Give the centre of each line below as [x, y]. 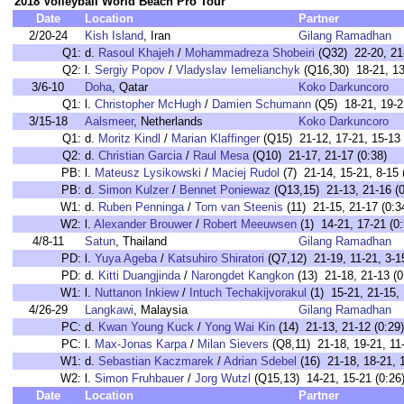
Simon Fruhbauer [139, 378]
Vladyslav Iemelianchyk [238, 70]
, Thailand [141, 241]
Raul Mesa [221, 156]
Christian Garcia [140, 156]
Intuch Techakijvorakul [248, 293]
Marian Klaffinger [216, 138]
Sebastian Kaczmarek [156, 361]
